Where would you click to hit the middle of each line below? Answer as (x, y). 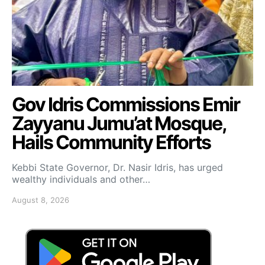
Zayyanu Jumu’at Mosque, (119, 123)
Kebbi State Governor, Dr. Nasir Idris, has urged (117, 167)
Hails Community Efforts (111, 142)
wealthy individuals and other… (81, 179)
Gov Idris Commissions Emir (126, 104)
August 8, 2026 (41, 200)
